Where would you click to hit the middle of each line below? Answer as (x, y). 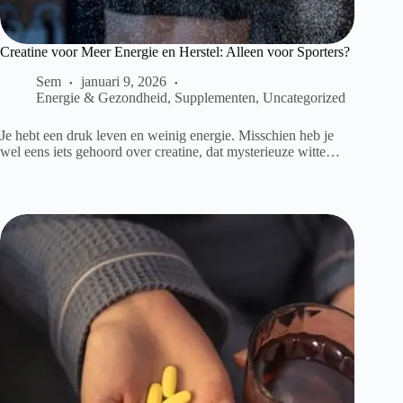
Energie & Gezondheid (102, 98)
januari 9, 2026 (124, 82)
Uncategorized (304, 98)
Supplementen (215, 98)
